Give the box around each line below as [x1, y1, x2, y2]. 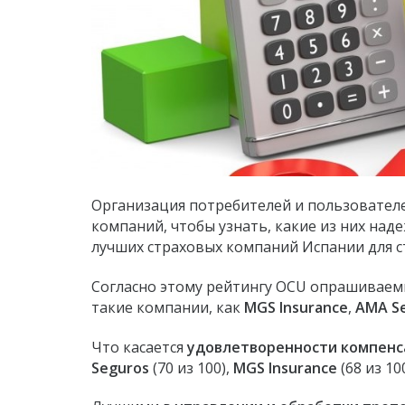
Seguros [91, 357, 149, 378]
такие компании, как [91, 297, 244, 317]
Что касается [91, 336, 187, 357]
